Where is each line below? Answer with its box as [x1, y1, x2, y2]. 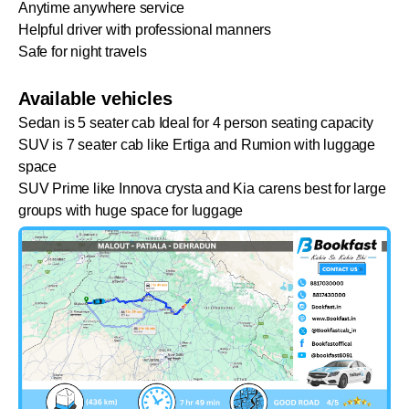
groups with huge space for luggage [18, 203, 244, 219]
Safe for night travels [18, 44, 147, 60]
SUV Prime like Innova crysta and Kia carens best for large [18, 181, 386, 197]
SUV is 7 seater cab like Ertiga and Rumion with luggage [18, 137, 375, 153]
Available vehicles [18, 89, 173, 110]
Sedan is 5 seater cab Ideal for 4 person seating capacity [18, 115, 373, 131]
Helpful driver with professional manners [18, 22, 271, 38]
